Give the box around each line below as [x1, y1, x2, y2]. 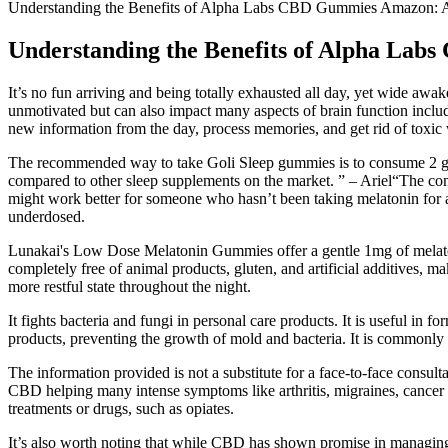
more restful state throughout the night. [8, 277, 251, 295]
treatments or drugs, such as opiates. [8, 399, 234, 417]
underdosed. [8, 207, 85, 225]
